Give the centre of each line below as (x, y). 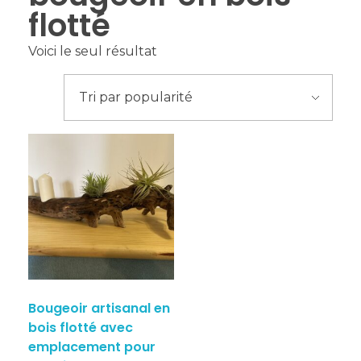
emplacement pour (92, 347)
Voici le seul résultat (93, 52)
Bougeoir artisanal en (99, 309)
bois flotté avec (81, 328)
